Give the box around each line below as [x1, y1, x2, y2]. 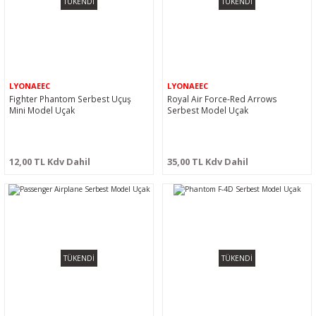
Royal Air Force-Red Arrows [167, 93, 277, 104]
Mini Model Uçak [9, 104, 75, 116]
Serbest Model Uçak [167, 104, 248, 116]
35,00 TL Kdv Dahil [167, 155, 248, 168]
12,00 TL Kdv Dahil [9, 155, 90, 168]
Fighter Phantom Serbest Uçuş [9, 93, 131, 104]
